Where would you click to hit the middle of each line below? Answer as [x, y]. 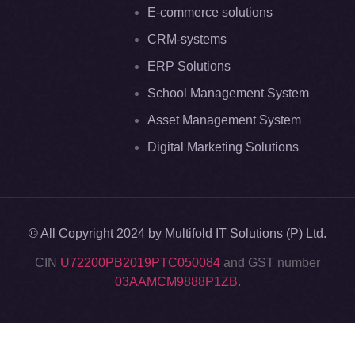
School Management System [228, 93]
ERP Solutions [189, 66]
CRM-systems [187, 39]
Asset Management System [224, 120]
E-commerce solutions [210, 12]
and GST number [270, 262]
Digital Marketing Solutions [223, 147]
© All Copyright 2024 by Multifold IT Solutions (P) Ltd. [177, 233]
